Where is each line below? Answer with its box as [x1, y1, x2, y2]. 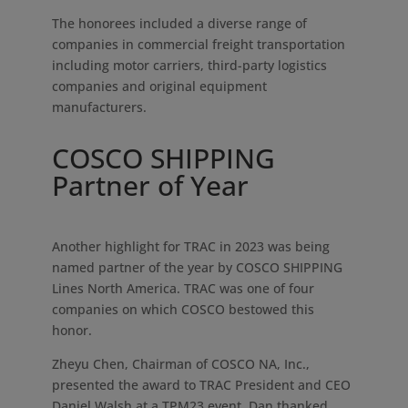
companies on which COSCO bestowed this [51, 301, 314, 318]
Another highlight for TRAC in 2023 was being [51, 238, 330, 255]
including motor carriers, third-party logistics [51, 56, 327, 74]
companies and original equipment [51, 77, 267, 95]
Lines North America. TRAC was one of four [51, 280, 314, 297]
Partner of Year [51, 167, 249, 204]
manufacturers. [51, 98, 147, 116]
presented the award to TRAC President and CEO [51, 376, 351, 393]
